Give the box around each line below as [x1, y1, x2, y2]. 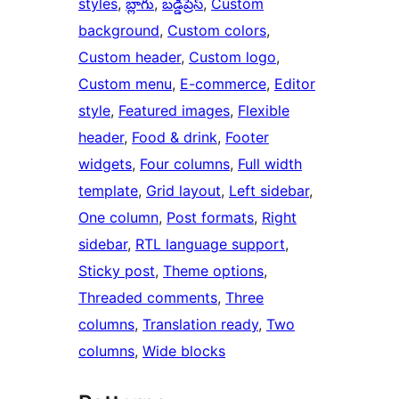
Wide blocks [142, 342, 225, 361]
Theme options [163, 262, 264, 281]
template [78, 182, 138, 200]
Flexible [238, 102, 289, 120]
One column [78, 208, 159, 227]
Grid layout [146, 182, 221, 200]
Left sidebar [229, 182, 309, 200]
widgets [78, 155, 132, 174]
